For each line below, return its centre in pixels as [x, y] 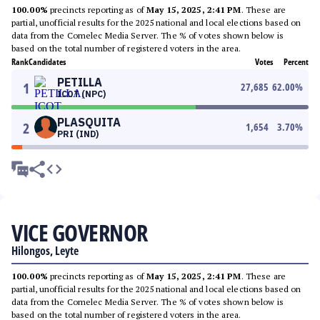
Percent [296, 62]
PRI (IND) [78, 134]
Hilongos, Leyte [45, 251]
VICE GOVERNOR [80, 232]
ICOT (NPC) [81, 94]
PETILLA [80, 82]
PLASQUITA [89, 122]
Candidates [47, 62]
